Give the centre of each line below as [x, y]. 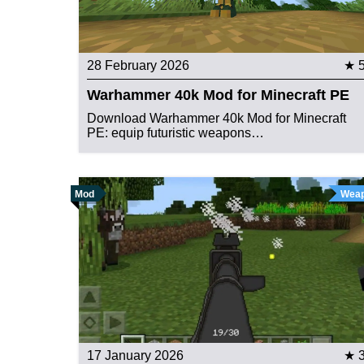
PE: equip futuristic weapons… [175, 133]
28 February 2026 [138, 66]
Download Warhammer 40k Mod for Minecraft [217, 119]
